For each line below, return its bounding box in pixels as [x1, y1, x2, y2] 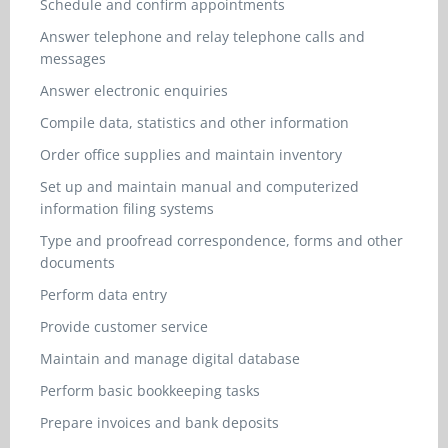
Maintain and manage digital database [40, 349, 300, 368]
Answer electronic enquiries [40, 81, 228, 100]
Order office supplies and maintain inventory [40, 145, 342, 164]
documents [40, 253, 115, 272]
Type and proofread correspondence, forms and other [40, 231, 403, 250]
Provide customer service [40, 317, 208, 336]
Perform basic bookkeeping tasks [40, 381, 260, 400]
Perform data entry [40, 285, 167, 304]
